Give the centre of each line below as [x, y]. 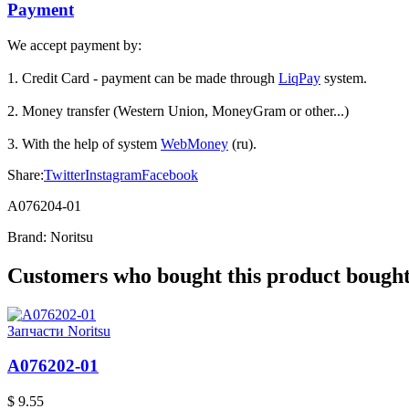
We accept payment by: [74, 45]
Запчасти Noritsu [59, 330]
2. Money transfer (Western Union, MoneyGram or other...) [178, 110]
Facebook [170, 174]
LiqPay [299, 78]
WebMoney [194, 143]
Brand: [29, 236]
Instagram [113, 174]
